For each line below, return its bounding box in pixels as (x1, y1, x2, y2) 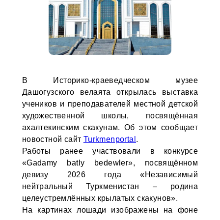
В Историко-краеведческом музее (22, 76, 198, 84)
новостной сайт (22, 135, 83, 143)
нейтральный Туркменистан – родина (22, 182, 198, 191)
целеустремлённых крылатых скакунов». (22, 194, 178, 202)
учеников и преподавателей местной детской (22, 100, 198, 108)
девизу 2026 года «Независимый (22, 170, 198, 179)
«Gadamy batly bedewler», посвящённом (22, 159, 198, 167)
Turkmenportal (83, 135, 137, 143)
